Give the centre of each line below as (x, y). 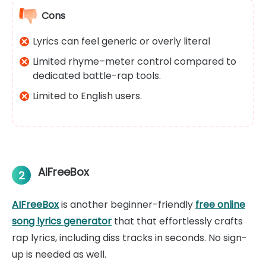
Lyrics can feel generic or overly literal (121, 42)
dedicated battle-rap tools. (97, 76)
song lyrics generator (62, 221)
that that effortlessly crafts (177, 221)
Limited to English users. (87, 96)
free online (220, 205)
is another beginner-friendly (127, 205)
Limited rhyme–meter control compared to (134, 62)
